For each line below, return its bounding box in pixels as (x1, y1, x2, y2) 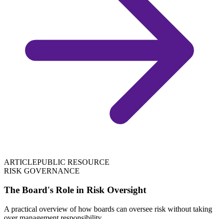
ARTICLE (4, 158, 37, 167)
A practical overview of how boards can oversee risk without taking (4, 204, 212, 213)
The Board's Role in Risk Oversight (4, 184, 146, 195)
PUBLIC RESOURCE (37, 158, 109, 167)
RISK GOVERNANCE (4, 167, 80, 175)
